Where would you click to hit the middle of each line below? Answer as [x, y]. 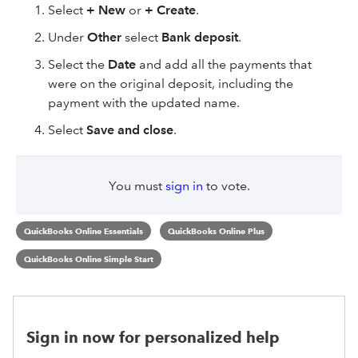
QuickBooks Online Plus [216, 231]
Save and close [130, 130]
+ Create [170, 10]
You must [137, 186]
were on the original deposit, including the [171, 84]
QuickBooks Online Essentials [84, 231]
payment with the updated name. [144, 103]
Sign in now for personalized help [153, 338]
